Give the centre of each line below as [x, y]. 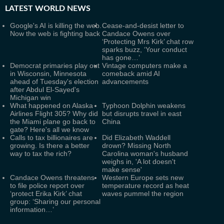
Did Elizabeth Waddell [136, 137]
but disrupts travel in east [142, 113]
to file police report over [47, 185]
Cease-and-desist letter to [143, 25]
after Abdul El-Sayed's [45, 89]
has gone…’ [121, 57]
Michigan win [30, 97]
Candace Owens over [136, 33]
